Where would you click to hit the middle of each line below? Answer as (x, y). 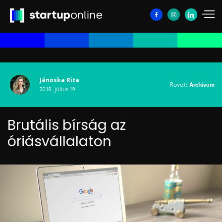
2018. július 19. (58, 89)
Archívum (202, 85)
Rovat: (180, 85)
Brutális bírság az (67, 125)
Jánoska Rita (59, 80)
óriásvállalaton (59, 142)
